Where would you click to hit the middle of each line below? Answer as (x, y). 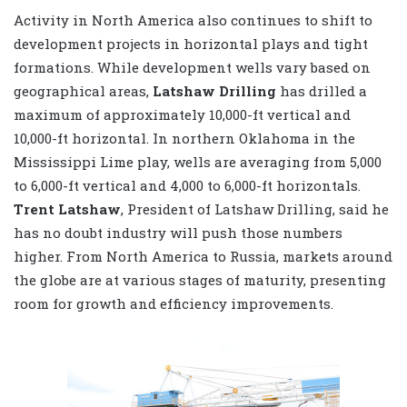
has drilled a (322, 90)
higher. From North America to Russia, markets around (203, 256)
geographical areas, (83, 90)
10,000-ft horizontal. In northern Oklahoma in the (184, 138)
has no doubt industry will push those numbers (178, 232)
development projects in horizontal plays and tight (191, 43)
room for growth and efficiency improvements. (174, 303)
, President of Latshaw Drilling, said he (255, 208)
